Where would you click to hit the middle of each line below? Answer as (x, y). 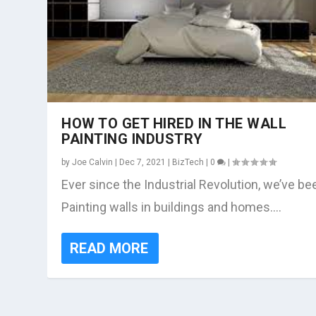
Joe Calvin (93, 163)
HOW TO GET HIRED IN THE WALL (174, 124)
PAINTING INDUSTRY (132, 139)
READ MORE (109, 249)
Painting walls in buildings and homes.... (172, 207)
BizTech (188, 163)
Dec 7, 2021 (143, 163)
